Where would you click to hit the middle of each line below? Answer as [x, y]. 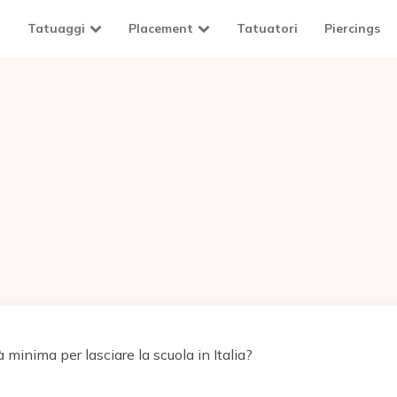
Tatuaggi [56, 28]
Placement [161, 28]
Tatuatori [267, 28]
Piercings [352, 28]
